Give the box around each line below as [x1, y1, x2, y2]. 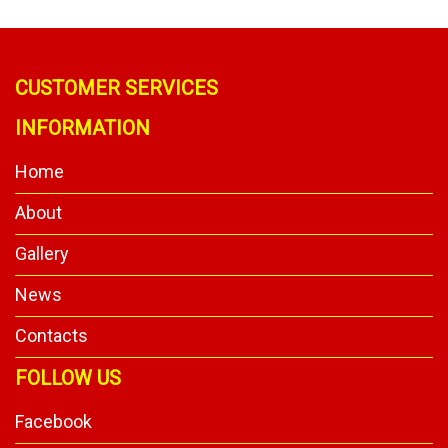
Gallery [15, 242, 69, 264]
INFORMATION [15, 115, 150, 140]
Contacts [15, 324, 88, 346]
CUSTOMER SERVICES [15, 75, 218, 100]
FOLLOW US [15, 365, 121, 390]
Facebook [15, 410, 92, 432]
